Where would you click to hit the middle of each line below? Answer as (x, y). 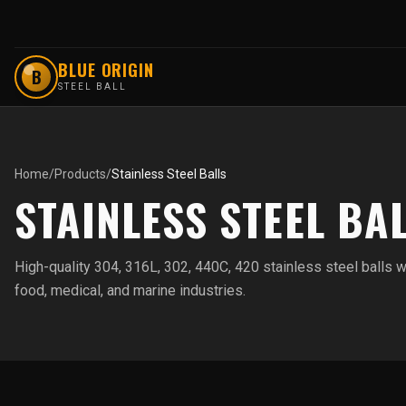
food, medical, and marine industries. (130, 290)
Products (80, 174)
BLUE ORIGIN (106, 70)
